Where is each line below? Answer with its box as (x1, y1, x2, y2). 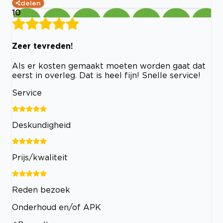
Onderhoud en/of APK (12, 203, 101, 212)
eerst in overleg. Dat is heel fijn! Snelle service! (12, 71, 201, 80)
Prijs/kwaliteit (12, 153, 68, 162)
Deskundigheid (12, 120, 71, 130)
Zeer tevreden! (12, 41, 73, 50)
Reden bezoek (12, 185, 70, 195)
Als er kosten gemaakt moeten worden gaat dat (12, 61, 206, 71)
